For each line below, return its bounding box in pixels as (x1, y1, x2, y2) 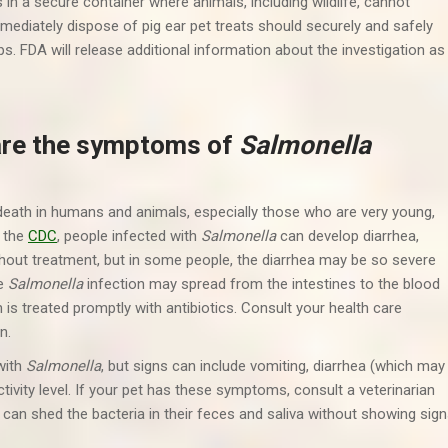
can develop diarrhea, (276, 227, 419, 245)
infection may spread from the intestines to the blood (83, 275, 440, 293)
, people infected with (57, 227, 201, 245)
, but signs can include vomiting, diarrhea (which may (101, 357, 445, 375)
